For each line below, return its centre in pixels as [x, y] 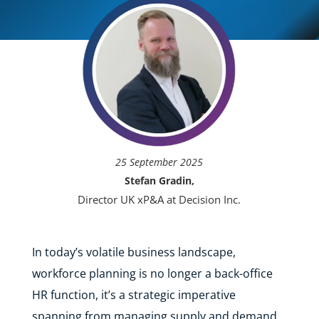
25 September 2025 [159, 162]
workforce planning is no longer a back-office [152, 273]
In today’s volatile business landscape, [134, 252]
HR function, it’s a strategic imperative [134, 295]
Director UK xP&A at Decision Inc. [159, 199]
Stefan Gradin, [159, 181]
